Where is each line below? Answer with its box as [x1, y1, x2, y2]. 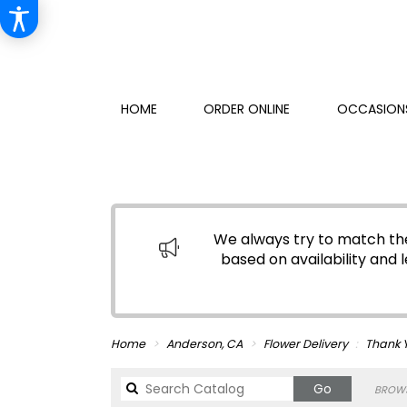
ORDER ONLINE [203, 100, 291, 119]
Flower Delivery [263, 336, 348, 352]
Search [331, 379, 376, 397]
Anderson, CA [166, 336, 245, 352]
